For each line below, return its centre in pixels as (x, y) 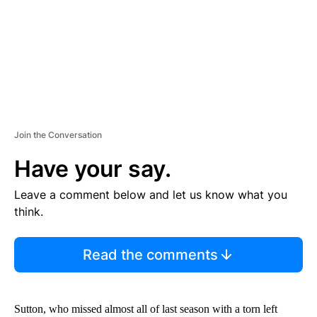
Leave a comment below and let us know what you (151, 195)
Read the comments (150, 255)
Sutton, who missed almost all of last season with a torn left (146, 309)
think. (29, 212)
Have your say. (93, 169)
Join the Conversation (58, 135)
